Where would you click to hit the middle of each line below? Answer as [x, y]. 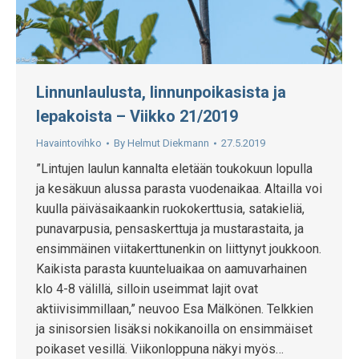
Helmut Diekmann [168, 143]
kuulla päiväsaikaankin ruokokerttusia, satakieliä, [170, 209]
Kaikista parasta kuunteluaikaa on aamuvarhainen [171, 269]
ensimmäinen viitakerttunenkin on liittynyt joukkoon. [179, 249]
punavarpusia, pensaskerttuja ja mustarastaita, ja [170, 229]
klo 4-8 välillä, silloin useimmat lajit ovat [147, 289]
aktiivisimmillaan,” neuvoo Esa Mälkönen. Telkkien [175, 309]
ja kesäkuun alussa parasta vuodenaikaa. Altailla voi [179, 189]
